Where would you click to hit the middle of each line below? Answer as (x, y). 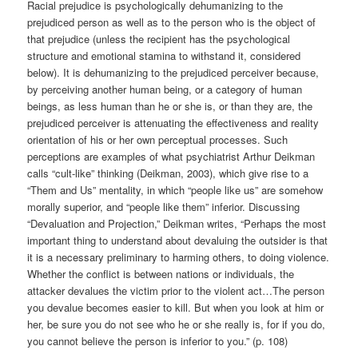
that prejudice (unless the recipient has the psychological (159, 38)
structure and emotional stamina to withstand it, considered (164, 55)
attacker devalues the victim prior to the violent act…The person (176, 290)
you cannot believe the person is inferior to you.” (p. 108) (158, 340)
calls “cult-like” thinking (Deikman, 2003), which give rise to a (168, 173)
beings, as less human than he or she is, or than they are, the (170, 105)
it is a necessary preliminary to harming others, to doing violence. (179, 257)
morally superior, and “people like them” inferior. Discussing (164, 206)
